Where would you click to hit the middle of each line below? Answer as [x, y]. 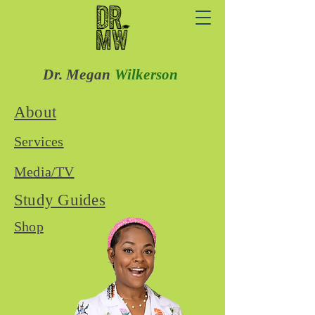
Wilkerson [148, 75]
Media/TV [44, 172]
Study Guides [60, 200]
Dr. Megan [79, 75]
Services [39, 141]
